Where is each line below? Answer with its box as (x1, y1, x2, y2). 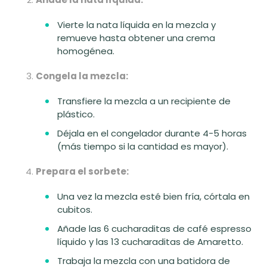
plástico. (57, 108, 95, 121)
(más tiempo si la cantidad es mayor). (57, 140, 228, 153)
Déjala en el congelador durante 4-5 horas (57, 127, 247, 140)
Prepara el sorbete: (36, 165, 129, 178)
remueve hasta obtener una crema (57, 32, 215, 45)
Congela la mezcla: (36, 70, 128, 83)
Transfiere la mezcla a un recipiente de (57, 95, 231, 108)
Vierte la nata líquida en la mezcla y (57, 18, 216, 32)
